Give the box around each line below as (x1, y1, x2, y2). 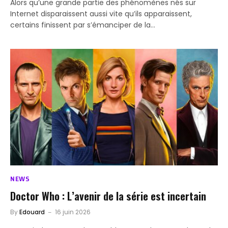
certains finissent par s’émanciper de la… (10, 19, 155, 30)
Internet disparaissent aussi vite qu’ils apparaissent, (10, 8, 192, 19)
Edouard (19, 208, 45, 217)
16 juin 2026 (55, 208, 91, 217)
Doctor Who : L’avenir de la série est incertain (10, 188, 206, 204)
